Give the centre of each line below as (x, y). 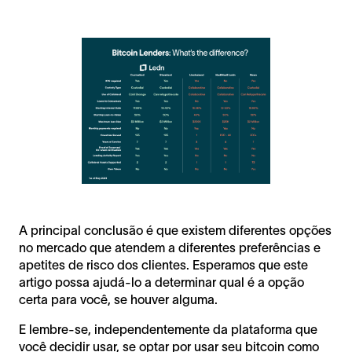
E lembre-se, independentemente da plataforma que (168, 329)
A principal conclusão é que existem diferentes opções (175, 230)
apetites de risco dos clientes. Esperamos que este (163, 264)
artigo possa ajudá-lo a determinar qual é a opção (161, 282)
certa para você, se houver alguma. (118, 299)
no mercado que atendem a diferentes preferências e (170, 247)
